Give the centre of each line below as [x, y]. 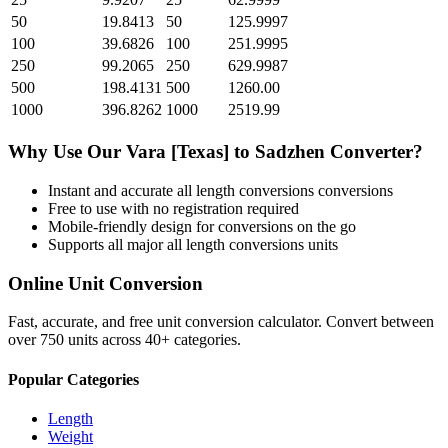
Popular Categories [73, 379]
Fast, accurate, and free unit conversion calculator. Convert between [221, 322]
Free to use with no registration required [173, 208]
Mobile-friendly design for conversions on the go [202, 226]
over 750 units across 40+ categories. [124, 340]
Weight [70, 436]
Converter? [374, 152]
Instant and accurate [112, 190]
